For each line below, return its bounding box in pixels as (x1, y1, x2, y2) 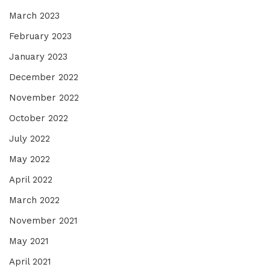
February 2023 (9, 30, 72, 42)
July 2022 (9, 133, 50, 144)
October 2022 (9, 112, 68, 124)
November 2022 (9, 92, 79, 103)
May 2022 (9, 153, 50, 165)
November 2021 (9, 215, 78, 226)
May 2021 (9, 235, 49, 246)
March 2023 (9, 10, 60, 21)
